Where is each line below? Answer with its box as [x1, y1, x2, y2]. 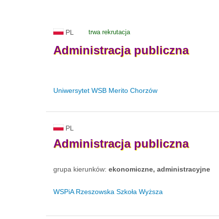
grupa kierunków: [53, 165, 109, 174]
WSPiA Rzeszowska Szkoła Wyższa [53, 188, 163, 196]
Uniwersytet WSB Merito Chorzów [53, 87, 157, 95]
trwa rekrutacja [88, 28, 130, 36]
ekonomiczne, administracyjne [109, 165, 210, 174]
